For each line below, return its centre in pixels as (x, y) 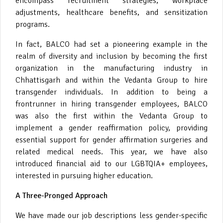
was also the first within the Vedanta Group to (111, 116)
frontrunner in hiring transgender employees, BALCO (111, 104)
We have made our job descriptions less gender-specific (111, 215)
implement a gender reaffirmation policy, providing (111, 128)
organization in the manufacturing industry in (111, 68)
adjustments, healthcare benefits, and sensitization (111, 12)
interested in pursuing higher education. (84, 175)
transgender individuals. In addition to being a (111, 92)
